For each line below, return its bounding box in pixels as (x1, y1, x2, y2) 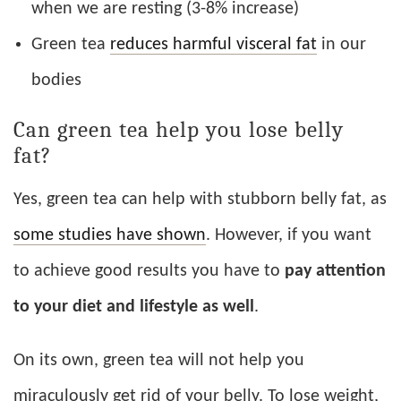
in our (317, 36, 366, 55)
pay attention (285, 262, 386, 281)
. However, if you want (206, 226, 371, 245)
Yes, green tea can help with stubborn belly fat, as (13, 191, 387, 209)
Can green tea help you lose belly (13, 116, 344, 143)
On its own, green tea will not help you (13, 352, 304, 371)
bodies (31, 72, 81, 90)
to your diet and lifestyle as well (13, 298, 254, 317)
